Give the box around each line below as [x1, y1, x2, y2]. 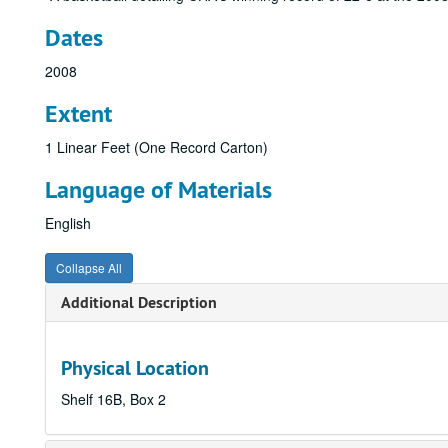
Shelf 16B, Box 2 [61, 389, 166, 409]
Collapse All [56, 259, 122, 276]
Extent [45, 98, 112, 129]
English [45, 213, 91, 233]
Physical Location [61, 355, 209, 381]
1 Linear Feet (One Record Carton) [45, 137, 268, 157]
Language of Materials [45, 174, 272, 205]
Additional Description [61, 292, 217, 313]
